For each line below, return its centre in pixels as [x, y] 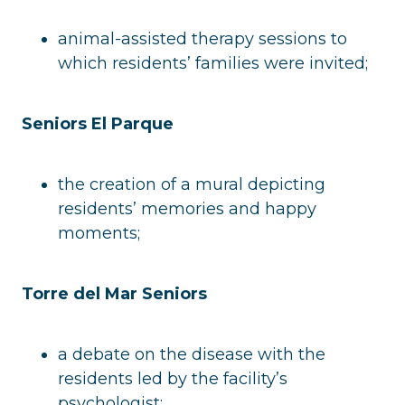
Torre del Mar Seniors [114, 293]
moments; [99, 233]
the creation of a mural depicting [192, 184]
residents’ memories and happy [187, 208]
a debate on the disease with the [192, 354]
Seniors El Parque [98, 123]
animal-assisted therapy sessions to [202, 38]
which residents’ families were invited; [213, 63]
